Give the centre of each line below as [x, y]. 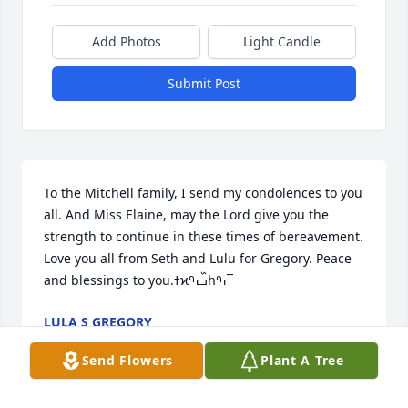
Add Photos [126, 42]
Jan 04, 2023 [81, 341]
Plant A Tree [302, 360]
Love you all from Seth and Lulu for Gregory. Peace [198, 259]
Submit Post [204, 84]
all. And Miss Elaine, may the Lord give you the [186, 215]
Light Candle [282, 42]
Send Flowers [127, 360]
